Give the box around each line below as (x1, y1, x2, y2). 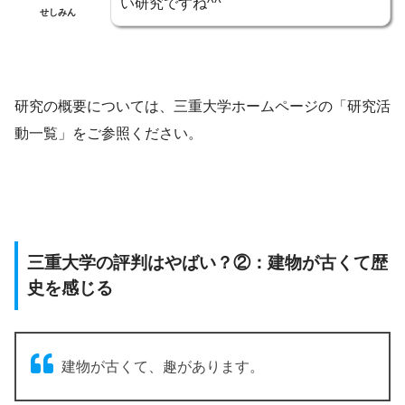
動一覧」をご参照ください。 (14, 126, 202, 142)
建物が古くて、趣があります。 (61, 359, 264, 375)
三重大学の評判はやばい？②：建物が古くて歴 (27, 253, 388, 273)
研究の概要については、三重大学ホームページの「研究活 (14, 99, 391, 115)
